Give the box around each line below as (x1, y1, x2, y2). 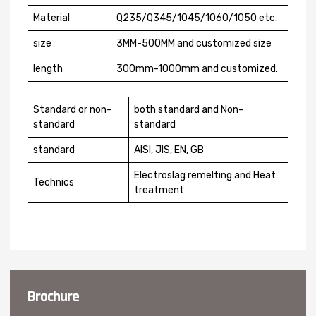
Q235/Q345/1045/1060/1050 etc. (116, 12, 277, 24)
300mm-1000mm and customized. (116, 63, 278, 75)
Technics (33, 176, 74, 188)
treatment (134, 184, 184, 196)
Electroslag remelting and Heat (134, 169, 276, 181)
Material (33, 12, 70, 24)
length (33, 63, 63, 75)
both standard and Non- (134, 104, 243, 116)
